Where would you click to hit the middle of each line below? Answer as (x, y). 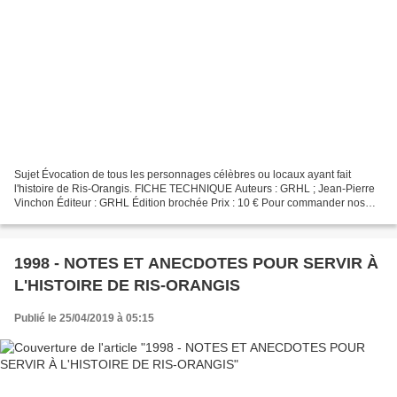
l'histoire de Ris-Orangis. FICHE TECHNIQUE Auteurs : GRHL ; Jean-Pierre (195, 189)
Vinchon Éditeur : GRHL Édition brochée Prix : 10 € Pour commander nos (190, 203)
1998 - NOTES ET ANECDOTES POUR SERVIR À (196, 264)
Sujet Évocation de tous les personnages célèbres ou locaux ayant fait (183, 175)
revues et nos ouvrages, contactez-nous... (114, 218)
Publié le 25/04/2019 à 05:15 (84, 319)
